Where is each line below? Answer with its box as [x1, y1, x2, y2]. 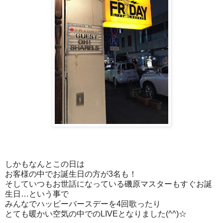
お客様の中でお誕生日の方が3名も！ [5, 169, 137, 178]
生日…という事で [5, 189, 69, 198]
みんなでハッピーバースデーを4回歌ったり [5, 199, 161, 208]
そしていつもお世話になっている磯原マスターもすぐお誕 [5, 179, 212, 188]
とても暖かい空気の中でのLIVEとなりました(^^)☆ [5, 209, 187, 218]
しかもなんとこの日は [5, 159, 85, 168]
